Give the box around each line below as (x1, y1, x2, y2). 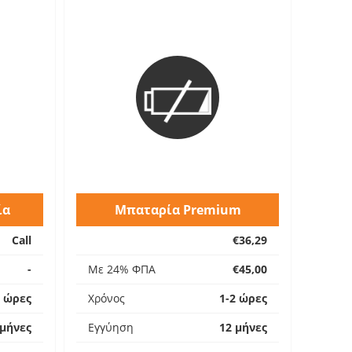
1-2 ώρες (219, 291, 267, 306)
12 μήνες (219, 320, 267, 335)
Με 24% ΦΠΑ (88, 262, 156, 277)
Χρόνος (88, 291, 125, 306)
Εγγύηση (88, 320, 134, 335)
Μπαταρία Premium (114, 201, 241, 218)
